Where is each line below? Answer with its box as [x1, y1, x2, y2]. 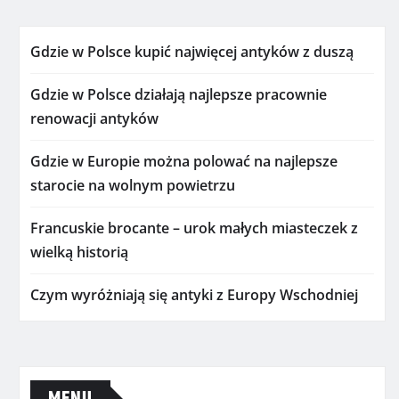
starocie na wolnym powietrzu [30, 175, 235, 195]
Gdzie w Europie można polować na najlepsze [30, 151, 338, 171]
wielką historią [30, 242, 128, 262]
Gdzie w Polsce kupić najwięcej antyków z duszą [30, 42, 354, 61]
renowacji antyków [30, 109, 159, 128]
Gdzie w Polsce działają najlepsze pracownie [30, 85, 327, 104]
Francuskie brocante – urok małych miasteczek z [30, 218, 358, 238]
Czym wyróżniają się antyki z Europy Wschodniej [30, 285, 358, 305]
